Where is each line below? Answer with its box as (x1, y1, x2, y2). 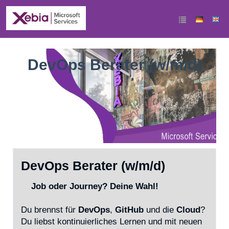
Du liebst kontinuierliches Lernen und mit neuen (21, 217, 202, 226)
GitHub (115, 205, 144, 215)
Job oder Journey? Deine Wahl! (21, 181, 158, 191)
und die (144, 205, 176, 215)
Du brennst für (21, 205, 78, 215)
